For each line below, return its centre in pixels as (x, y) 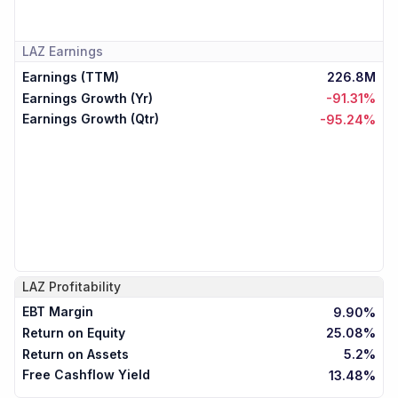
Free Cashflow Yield (86, 375)
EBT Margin (58, 312)
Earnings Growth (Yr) (88, 98)
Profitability (85, 286)
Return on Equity (74, 332)
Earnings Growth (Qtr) (91, 119)
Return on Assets (76, 354)
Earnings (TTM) (71, 76)
